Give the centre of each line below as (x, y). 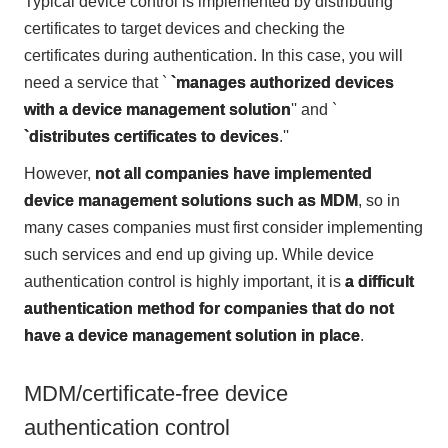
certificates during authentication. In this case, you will (213, 55)
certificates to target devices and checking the (184, 28)
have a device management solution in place (191, 335)
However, (59, 173)
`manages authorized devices (282, 82)
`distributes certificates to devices (151, 136)
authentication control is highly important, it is (184, 281)
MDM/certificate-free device (155, 394)
